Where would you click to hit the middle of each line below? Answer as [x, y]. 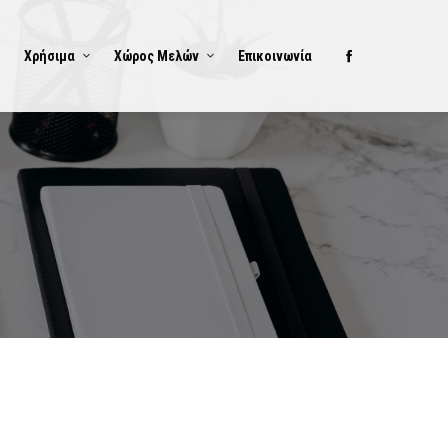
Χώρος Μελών [156, 56]
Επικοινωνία [275, 56]
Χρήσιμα [49, 56]
